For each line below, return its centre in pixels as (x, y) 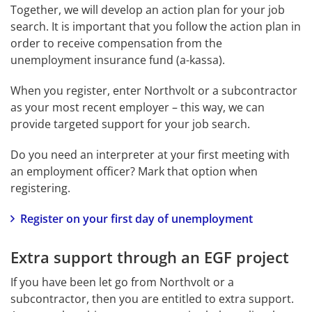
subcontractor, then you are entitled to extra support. (152, 298)
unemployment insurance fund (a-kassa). (118, 60)
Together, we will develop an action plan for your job (148, 9)
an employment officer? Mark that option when (134, 171)
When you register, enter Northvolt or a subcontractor (154, 90)
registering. (40, 188)
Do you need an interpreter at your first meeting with (150, 154)
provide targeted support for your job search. (130, 124)
